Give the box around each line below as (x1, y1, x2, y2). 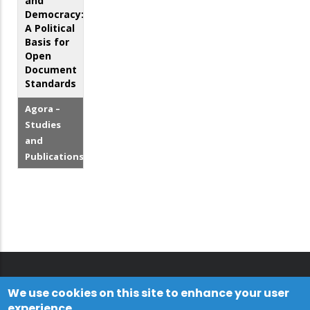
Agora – (25, 102, 60, 116)
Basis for (25, 35, 69, 49)
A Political (25, 21, 75, 35)
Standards (25, 77, 76, 91)
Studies (25, 118, 61, 131)
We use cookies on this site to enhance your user (8, 285, 290, 301)
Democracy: (25, 8, 84, 21)
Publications (25, 150, 84, 163)
